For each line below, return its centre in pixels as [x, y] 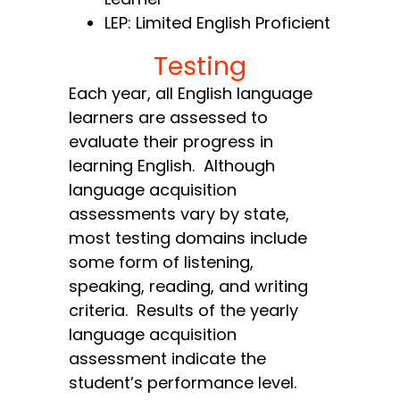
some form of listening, [162, 262]
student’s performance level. [185, 383]
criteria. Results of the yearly [184, 311]
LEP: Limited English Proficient [218, 23]
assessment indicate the [168, 359]
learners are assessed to [169, 118]
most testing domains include [188, 238]
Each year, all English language [191, 94]
